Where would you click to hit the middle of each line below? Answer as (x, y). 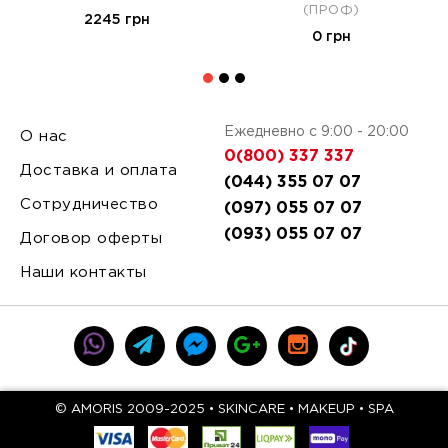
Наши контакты (83, 272)
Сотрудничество (89, 204)
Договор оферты (91, 238)
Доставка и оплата (99, 170)
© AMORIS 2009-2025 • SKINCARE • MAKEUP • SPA (224, 409)
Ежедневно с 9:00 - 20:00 (316, 132)
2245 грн (117, 20)
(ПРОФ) (331, 10)
